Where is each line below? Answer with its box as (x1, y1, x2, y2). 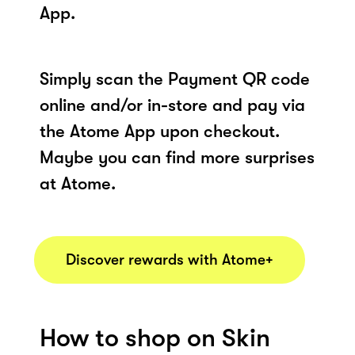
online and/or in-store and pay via (40, 94, 305, 115)
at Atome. (40, 173, 116, 193)
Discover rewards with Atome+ (66, 250, 273, 269)
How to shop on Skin (40, 323, 270, 353)
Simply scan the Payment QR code (40, 68, 310, 89)
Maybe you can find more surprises (40, 147, 315, 167)
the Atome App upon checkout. (40, 120, 280, 141)
